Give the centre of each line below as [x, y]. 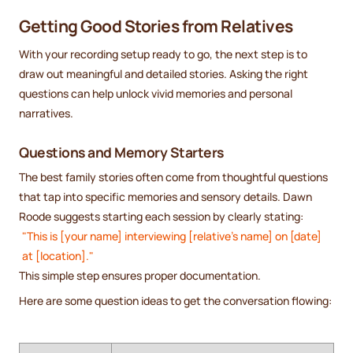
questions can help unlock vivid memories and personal [156, 94]
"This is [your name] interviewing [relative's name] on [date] [171, 236]
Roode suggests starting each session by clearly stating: [161, 217]
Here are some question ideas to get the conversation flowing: [175, 301]
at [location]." [58, 256]
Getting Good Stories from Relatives [156, 26]
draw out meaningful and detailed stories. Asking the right [163, 74]
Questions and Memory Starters [121, 152]
